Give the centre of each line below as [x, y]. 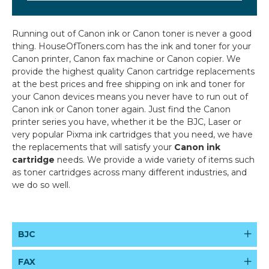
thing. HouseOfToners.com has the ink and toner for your [131, 46]
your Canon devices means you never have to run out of [130, 97]
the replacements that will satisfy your [93, 147]
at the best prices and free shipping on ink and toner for [128, 84]
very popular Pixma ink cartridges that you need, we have [132, 134]
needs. [71, 160]
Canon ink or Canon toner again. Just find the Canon [121, 109]
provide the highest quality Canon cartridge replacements [133, 71]
